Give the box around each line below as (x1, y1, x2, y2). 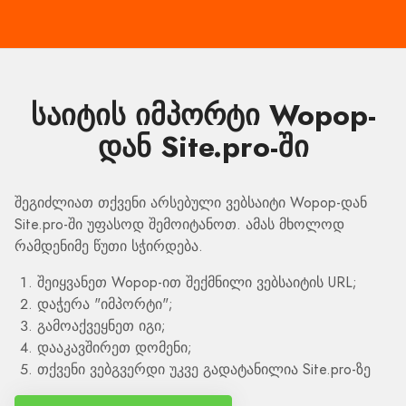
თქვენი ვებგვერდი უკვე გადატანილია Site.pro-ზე (37, 359, 371, 380)
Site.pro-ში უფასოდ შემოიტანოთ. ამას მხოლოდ (14, 214, 344, 235)
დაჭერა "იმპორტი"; (37, 294, 173, 314)
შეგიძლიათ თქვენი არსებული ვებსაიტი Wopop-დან (14, 192, 367, 213)
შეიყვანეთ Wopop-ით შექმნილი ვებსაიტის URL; (37, 272, 357, 293)
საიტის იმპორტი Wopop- (30, 94, 376, 136)
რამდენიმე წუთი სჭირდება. (14, 236, 203, 256)
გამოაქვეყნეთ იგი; (37, 315, 166, 336)
